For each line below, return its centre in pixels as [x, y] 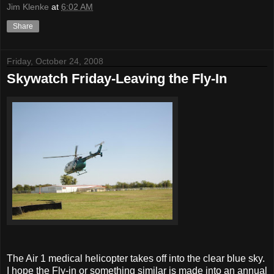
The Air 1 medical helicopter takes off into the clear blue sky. [136, 258]
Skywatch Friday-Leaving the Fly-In [117, 78]
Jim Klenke [28, 6]
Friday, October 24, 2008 [55, 61]
